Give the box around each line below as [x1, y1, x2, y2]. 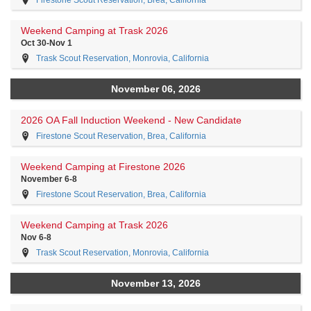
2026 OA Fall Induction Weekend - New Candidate [21, 115, 242, 126]
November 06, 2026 [110, 83, 201, 94]
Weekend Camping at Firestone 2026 [21, 161, 185, 172]
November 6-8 [21, 174, 77, 184]
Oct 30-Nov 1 [21, 38, 72, 48]
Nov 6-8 [21, 233, 51, 242]
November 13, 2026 [110, 278, 201, 289]
